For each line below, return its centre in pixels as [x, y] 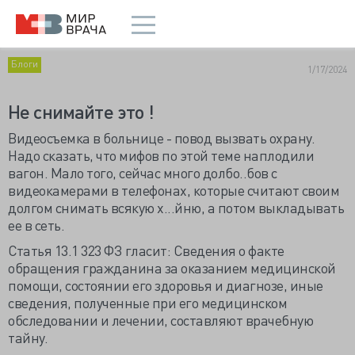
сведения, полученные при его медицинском [147, 302]
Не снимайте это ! [81, 111]
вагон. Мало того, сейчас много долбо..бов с [143, 172]
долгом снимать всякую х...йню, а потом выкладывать [176, 207]
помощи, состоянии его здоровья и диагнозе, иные [166, 285]
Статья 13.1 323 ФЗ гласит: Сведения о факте [146, 250]
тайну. [28, 337]
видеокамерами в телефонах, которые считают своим [174, 190]
